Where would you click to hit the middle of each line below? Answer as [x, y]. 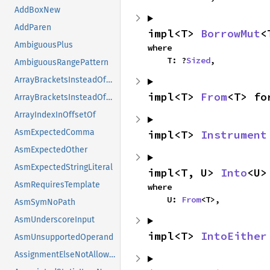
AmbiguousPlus [44, 45]
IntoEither [234, 236]
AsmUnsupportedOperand [64, 237]
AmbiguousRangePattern [61, 63]
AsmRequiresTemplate [57, 185]
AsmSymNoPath [45, 202]
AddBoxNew [37, 10]
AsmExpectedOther [51, 150]
